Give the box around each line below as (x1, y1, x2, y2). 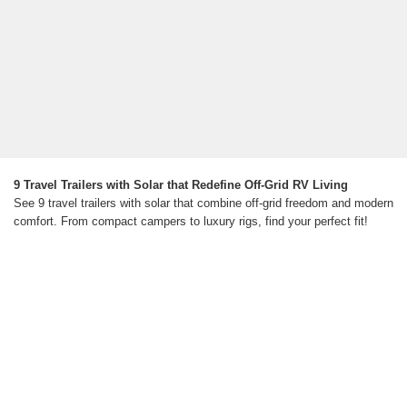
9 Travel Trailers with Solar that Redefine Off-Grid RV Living (14, 178, 348, 193)
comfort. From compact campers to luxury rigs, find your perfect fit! (14, 214, 368, 229)
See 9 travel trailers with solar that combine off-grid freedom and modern (14, 196, 393, 211)
